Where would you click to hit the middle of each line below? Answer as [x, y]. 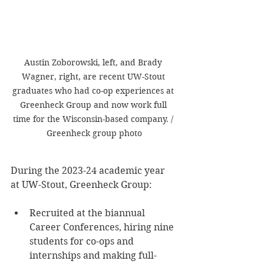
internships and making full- [93, 256]
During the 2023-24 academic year [89, 171]
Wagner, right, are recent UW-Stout [94, 77]
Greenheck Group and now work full [94, 105]
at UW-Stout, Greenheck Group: [81, 185]
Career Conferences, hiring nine [103, 227]
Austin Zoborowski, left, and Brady [94, 63]
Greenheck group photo [94, 133]
